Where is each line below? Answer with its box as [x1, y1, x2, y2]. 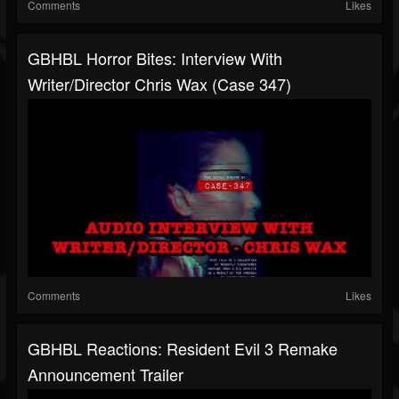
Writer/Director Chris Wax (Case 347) [28, 72, 291, 96]
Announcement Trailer [28, 362, 183, 387]
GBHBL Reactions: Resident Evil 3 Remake [28, 337, 338, 361]
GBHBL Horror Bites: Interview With [28, 46, 282, 70]
